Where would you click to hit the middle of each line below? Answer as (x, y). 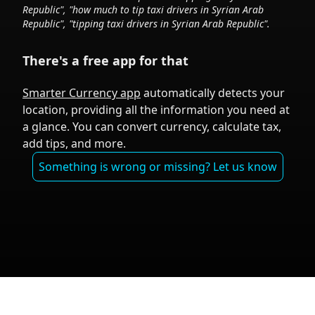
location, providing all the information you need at (156, 110)
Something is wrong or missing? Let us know (157, 167)
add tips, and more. (74, 143)
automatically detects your (213, 93)
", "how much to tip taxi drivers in (136, 9)
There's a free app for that (105, 60)
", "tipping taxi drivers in (116, 24)
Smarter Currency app (82, 93)
